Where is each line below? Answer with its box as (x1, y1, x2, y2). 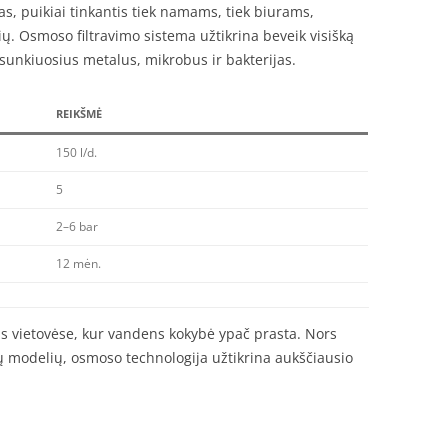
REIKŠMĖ (56, 106, 102, 121)
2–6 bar (56, 218, 98, 235)
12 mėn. (56, 255, 101, 272)
